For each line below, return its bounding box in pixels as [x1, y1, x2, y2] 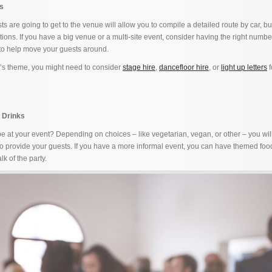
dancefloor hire [159, 63, 209, 72]
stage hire [123, 63, 155, 72]
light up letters [221, 63, 267, 72]
